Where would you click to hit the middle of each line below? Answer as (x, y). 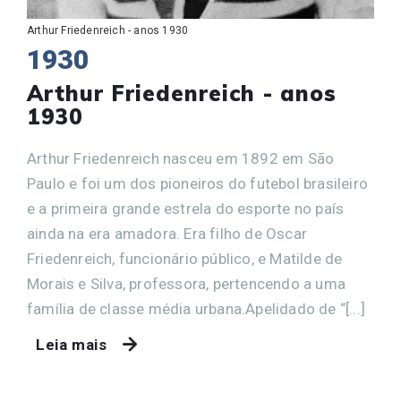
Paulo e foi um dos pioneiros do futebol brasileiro (198, 183)
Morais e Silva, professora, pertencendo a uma (187, 283)
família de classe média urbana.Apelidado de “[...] (196, 308)
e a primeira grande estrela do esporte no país (186, 208)
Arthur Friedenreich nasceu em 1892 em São (181, 158)
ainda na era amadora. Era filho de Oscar (167, 233)
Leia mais (72, 344)
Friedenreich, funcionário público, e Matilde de (185, 258)
